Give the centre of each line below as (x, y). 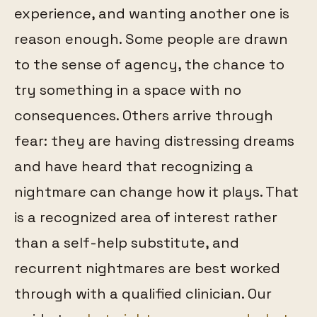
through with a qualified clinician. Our (143, 294)
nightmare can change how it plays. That (156, 192)
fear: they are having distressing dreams (154, 141)
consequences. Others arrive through (144, 116)
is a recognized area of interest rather (146, 218)
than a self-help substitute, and (127, 243)
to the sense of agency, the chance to (149, 65)
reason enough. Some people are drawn (151, 39)
